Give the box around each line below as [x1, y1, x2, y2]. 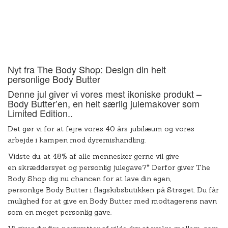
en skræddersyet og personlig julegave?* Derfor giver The [8, 163, 210, 172]
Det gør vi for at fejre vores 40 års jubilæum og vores [8, 124, 194, 133]
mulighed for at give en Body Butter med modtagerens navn [8, 196, 217, 206]
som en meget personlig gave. [8, 208, 111, 217]
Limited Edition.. [8, 106, 73, 120]
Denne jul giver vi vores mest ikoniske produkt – [8, 87, 202, 100]
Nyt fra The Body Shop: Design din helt [8, 63, 166, 76]
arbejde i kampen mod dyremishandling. [8, 135, 146, 145]
